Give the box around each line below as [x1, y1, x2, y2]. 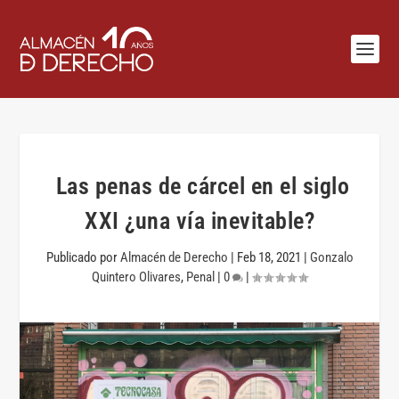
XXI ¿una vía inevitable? [85, 208, 314, 234]
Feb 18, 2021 [236, 249, 301, 265]
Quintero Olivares [92, 269, 181, 285]
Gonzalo [309, 249, 354, 265]
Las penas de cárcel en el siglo [50, 173, 349, 199]
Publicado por [45, 249, 120, 265]
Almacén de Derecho [119, 249, 228, 265]
